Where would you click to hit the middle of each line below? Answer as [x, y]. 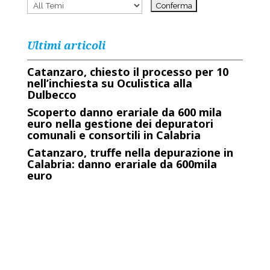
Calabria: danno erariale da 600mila [122, 164]
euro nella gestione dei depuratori [120, 123]
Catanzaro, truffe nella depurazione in [130, 152]
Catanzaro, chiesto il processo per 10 [127, 71]
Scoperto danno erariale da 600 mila [124, 112]
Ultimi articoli [66, 45]
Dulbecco [52, 94]
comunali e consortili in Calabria [114, 135]
